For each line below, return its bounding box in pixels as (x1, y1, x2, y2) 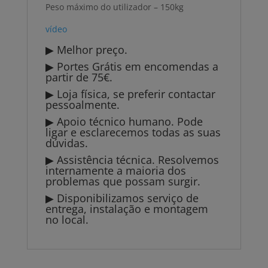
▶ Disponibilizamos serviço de (45, 191, 199, 206)
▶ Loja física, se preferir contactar (45, 87, 215, 102)
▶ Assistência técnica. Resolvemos (45, 153, 219, 167)
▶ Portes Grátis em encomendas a (45, 59, 218, 74)
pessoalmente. (45, 98, 120, 112)
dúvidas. (45, 136, 88, 151)
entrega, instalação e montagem (45, 202, 208, 217)
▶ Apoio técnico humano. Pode (45, 114, 203, 129)
